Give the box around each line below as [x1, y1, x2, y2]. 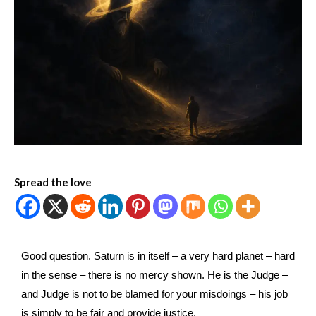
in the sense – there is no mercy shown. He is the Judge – [21, 269, 288, 281]
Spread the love [14, 176, 92, 189]
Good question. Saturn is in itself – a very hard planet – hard [21, 250, 295, 262]
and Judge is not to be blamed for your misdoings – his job [21, 288, 288, 300]
